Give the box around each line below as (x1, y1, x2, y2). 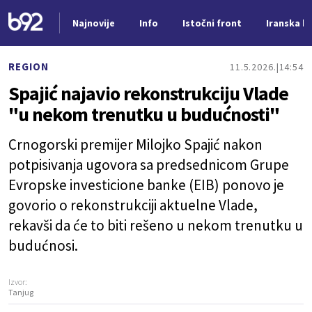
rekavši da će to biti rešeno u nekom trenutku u (8, 216, 303, 235)
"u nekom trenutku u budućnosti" (8, 102, 279, 127)
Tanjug (8, 287, 33, 297)
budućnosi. (8, 236, 78, 255)
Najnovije (72, 17, 115, 29)
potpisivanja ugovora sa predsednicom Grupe (8, 155, 289, 174)
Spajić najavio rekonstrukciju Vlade (8, 81, 288, 106)
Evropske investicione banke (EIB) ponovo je (8, 175, 284, 194)
